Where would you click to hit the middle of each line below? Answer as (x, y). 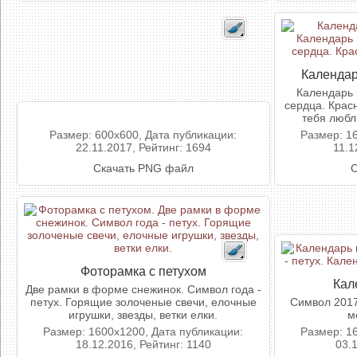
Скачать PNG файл (143, 168)
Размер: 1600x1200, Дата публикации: (143, 331)
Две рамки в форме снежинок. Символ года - (143, 289)
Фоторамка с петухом (143, 271)
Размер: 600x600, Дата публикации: (143, 135)
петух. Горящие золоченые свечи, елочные (143, 302)
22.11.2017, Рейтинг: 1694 (143, 147)
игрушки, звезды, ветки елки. (143, 315)
